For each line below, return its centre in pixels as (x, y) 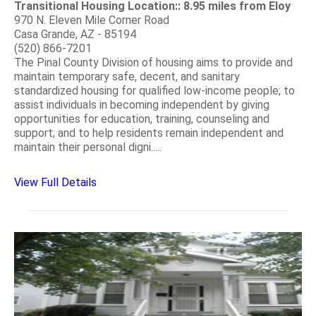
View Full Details (55, 183)
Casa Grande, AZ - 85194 (75, 35)
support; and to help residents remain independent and (149, 133)
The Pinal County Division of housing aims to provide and (153, 63)
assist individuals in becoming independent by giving (142, 105)
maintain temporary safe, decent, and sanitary (127, 77)
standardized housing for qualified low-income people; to (154, 91)
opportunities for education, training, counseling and (142, 119)
